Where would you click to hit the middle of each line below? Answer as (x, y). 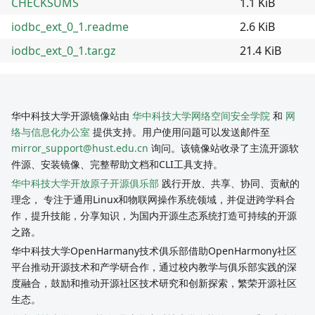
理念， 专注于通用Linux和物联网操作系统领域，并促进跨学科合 (153, 200)
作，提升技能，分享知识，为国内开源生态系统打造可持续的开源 (154, 216)
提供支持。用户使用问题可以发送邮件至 (180, 132)
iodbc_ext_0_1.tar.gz (64, 50)
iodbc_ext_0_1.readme (70, 26)
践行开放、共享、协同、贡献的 (229, 184)
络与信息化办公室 (51, 132)
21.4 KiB (261, 50)
